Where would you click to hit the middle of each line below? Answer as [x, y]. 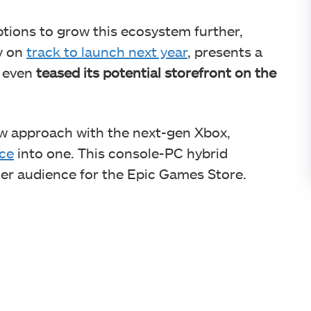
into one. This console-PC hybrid [121, 152]
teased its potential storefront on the [156, 72]
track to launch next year [107, 51]
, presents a [225, 51]
